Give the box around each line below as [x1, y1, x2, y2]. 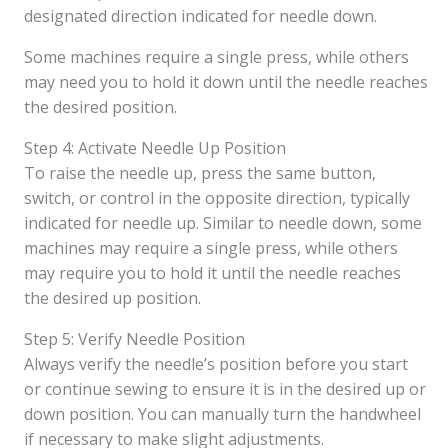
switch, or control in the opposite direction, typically [24, 187, 410, 209]
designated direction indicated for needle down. [24, 5, 377, 27]
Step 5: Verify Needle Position [24, 328, 245, 350]
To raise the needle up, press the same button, [24, 162, 376, 184]
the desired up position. [24, 287, 201, 309]
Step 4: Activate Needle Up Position [24, 137, 286, 159]
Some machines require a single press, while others [24, 46, 409, 68]
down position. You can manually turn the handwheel [24, 403, 421, 425]
